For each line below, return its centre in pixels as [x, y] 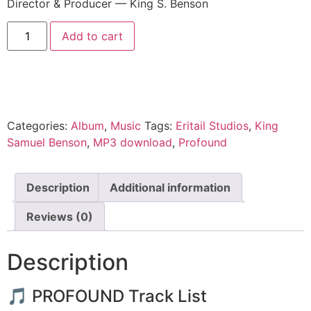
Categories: [39, 126]
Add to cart [93, 36]
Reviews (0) [60, 217]
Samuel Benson [47, 143]
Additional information [170, 188]
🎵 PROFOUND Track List [107, 296]
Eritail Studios [212, 126]
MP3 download [133, 143]
